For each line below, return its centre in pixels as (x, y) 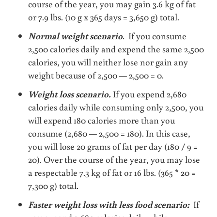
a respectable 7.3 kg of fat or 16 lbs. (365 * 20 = (112, 172)
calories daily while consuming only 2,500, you (116, 107)
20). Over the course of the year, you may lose (114, 159)
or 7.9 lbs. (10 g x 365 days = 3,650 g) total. (104, 16)
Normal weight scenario (76, 35)
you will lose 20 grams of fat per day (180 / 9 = (113, 146)
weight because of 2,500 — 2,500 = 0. (96, 75)
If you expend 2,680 (150, 93)
